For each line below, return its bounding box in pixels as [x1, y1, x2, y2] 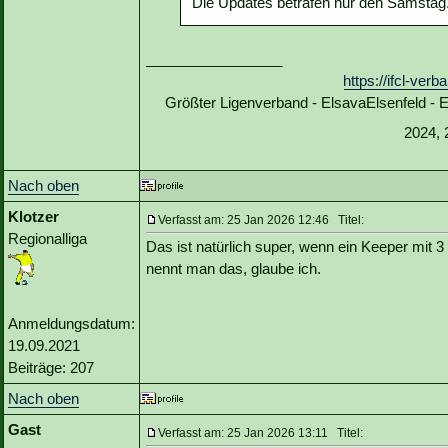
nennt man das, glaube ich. [146, 260, 321, 278]
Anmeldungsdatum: [8, 315, 135, 333]
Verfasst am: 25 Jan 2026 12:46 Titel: [158, 213, 364, 228]
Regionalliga [8, 230, 87, 248]
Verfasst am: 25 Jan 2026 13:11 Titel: [158, 426, 363, 441]
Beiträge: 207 [8, 359, 94, 377]
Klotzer [8, 208, 59, 226]
